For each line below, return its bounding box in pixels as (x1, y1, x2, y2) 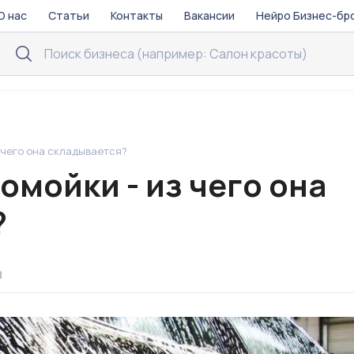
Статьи (47, 8, 89, 23)
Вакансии (184, 8, 235, 23)
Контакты (110, 8, 163, 23)
